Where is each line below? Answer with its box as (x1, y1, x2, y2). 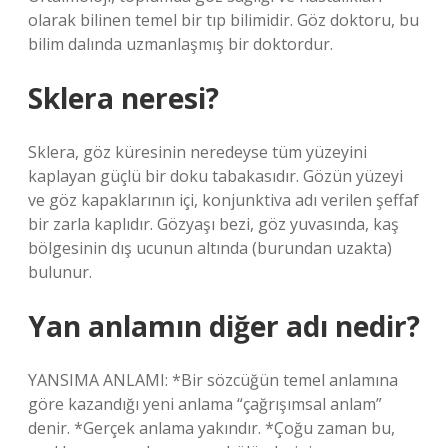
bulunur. (28, 261, 92, 283)
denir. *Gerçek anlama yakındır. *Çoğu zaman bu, (28, 417, 395, 439)
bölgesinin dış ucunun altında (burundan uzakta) (28, 237, 392, 259)
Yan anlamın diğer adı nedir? (28, 307, 420, 345)
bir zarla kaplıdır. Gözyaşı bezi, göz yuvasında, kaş (28, 213, 399, 235)
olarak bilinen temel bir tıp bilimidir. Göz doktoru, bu (28, 9, 419, 31)
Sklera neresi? (28, 79, 219, 117)
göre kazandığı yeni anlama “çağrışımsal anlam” (28, 393, 382, 415)
